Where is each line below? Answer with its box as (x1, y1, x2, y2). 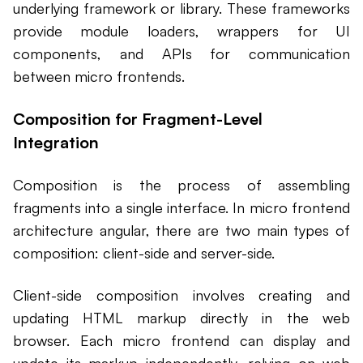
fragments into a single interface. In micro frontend (13, 199, 350, 217)
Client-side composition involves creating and (13, 286, 350, 305)
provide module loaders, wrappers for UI (13, 22, 350, 41)
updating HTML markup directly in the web (13, 309, 350, 327)
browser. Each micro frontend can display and (13, 331, 350, 350)
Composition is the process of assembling (13, 176, 350, 194)
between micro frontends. (13, 67, 185, 86)
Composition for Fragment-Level (13, 109, 263, 130)
